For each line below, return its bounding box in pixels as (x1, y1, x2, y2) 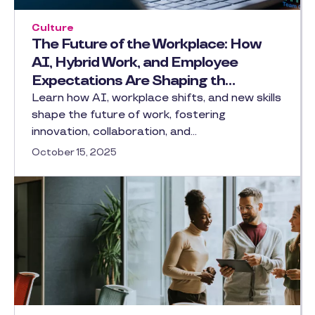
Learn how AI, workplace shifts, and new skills (32, 91, 281, 105)
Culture (32, 22, 74, 34)
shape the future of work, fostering (32, 108, 226, 122)
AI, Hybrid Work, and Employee (32, 54, 238, 71)
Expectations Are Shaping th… (32, 72, 235, 89)
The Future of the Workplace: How (32, 36, 262, 53)
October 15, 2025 (32, 146, 117, 158)
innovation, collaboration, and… (32, 125, 197, 139)
